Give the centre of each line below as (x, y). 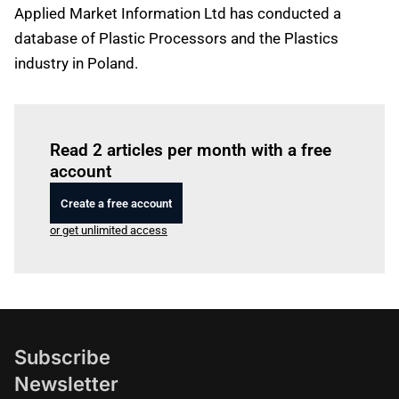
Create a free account (116, 203)
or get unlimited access (109, 230)
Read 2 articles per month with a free (191, 150)
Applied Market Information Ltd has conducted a (178, 13)
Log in (153, 125)
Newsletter (66, 384)
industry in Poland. (76, 63)
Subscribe (62, 357)
